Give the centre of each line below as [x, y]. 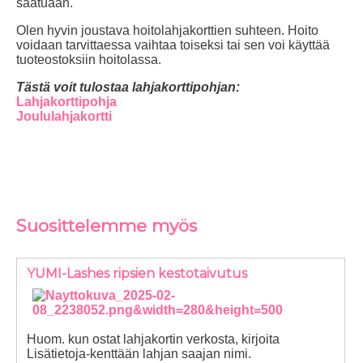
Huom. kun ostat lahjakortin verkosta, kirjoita [153, 340]
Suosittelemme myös [107, 225]
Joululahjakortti [64, 117]
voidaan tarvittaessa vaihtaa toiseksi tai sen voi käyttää [173, 45]
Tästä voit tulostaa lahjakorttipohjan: [130, 88]
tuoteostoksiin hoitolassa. [89, 60]
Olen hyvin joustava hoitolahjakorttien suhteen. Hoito [167, 31]
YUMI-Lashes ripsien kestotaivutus [137, 274]
